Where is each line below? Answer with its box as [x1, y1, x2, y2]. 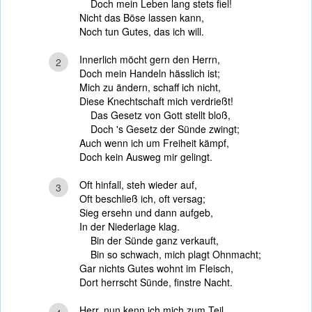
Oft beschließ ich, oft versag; [79, 192, 205, 205]
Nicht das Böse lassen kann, [79, 10, 204, 24]
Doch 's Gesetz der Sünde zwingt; [79, 122, 240, 136]
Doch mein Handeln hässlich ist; [79, 66, 220, 80]
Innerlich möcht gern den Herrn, [79, 52, 220, 66]
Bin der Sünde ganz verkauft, [79, 233, 219, 247]
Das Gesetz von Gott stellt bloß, [79, 108, 231, 122]
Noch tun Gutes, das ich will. [79, 24, 204, 38]
